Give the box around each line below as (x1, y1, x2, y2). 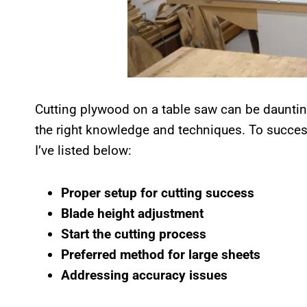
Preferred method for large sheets (61, 246, 260, 262)
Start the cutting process (61, 225, 206, 242)
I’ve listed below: (35, 142, 132, 158)
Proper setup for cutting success (61, 184, 254, 201)
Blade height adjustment (61, 205, 204, 221)
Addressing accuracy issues (61, 267, 228, 283)
